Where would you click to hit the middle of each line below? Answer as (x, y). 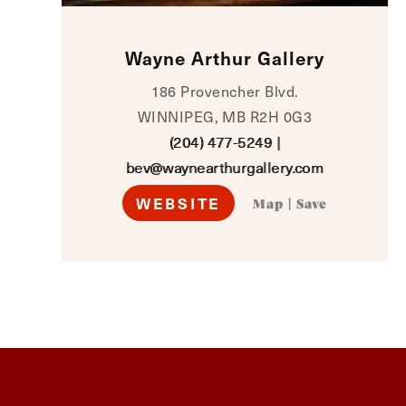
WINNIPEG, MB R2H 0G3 (225, 116)
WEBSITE (179, 203)
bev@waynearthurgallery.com (225, 167)
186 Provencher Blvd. (225, 91)
